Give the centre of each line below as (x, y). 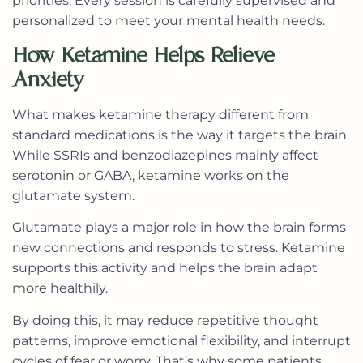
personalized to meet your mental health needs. (169, 21)
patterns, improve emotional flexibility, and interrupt (181, 340)
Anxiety (48, 79)
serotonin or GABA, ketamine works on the (151, 175)
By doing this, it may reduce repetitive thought (165, 320)
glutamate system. (73, 195)
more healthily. (60, 288)
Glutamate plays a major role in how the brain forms (179, 228)
